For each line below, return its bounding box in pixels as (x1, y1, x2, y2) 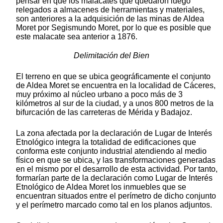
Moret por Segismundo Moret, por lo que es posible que (16, 23, 211, 32)
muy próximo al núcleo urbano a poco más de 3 (16, 90, 183, 99)
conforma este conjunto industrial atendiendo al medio (16, 147, 207, 156)
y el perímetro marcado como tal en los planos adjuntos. (16, 201, 212, 210)
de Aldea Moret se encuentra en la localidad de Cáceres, (16, 81, 216, 90)
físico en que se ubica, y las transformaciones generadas (16, 156, 216, 165)
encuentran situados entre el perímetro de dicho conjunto (16, 192, 216, 201)
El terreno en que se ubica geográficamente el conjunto (16, 72, 211, 81)
